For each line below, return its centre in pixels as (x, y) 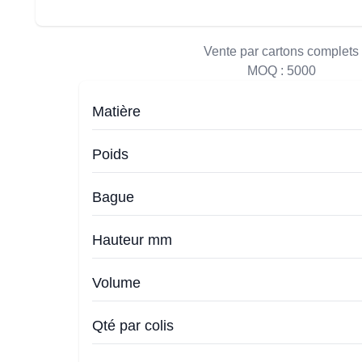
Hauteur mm (132, 240)
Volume (116, 283)
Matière (116, 112)
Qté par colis (133, 326)
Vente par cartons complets (281, 51)
